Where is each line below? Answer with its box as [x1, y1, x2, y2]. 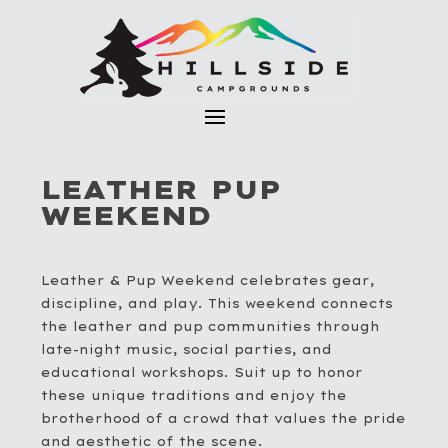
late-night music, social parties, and [41, 342, 333, 358]
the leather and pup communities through [41, 319, 381, 335]
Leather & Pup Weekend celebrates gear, [41, 273, 376, 289]
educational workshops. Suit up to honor [41, 365, 364, 381]
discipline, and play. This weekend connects [41, 296, 394, 312]
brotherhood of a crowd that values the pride [41, 411, 407, 427]
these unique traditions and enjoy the [41, 388, 348, 404]
